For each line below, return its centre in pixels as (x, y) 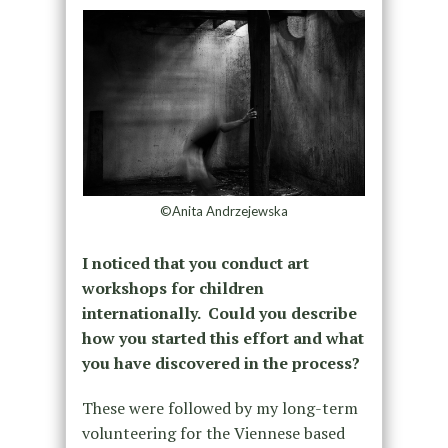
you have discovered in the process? (220, 362)
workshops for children (172, 287)
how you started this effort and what (222, 337)
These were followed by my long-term (219, 407)
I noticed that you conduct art (195, 262)
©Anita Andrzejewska (223, 210)
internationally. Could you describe (219, 312)
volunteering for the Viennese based (213, 432)
